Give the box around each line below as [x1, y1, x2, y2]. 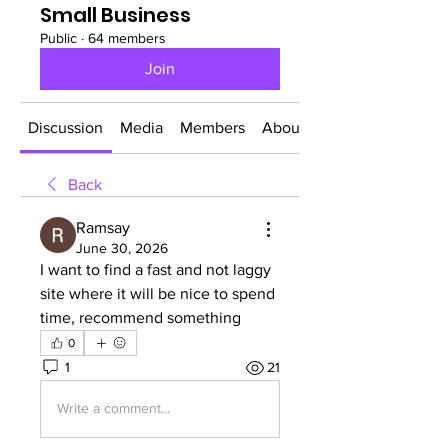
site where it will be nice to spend [40, 284, 275, 302]
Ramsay [76, 218, 130, 236]
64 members [88, 29, 166, 46]
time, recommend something [40, 308, 241, 326]
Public [40, 29, 77, 46]
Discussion [28, 118, 104, 136]
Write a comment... [57, 400, 170, 417]
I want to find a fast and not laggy [40, 260, 271, 278]
